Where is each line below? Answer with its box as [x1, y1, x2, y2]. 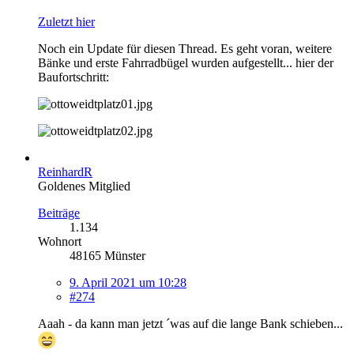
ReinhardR [38, 164, 92, 179]
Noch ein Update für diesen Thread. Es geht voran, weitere [38, 41, 332, 55]
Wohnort [38, 234, 81, 248]
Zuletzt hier [38, 14, 95, 28]
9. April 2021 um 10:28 [70, 275, 186, 289]
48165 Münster [70, 248, 145, 262]
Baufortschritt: [38, 70, 109, 84]
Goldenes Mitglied [38, 179, 130, 193]
